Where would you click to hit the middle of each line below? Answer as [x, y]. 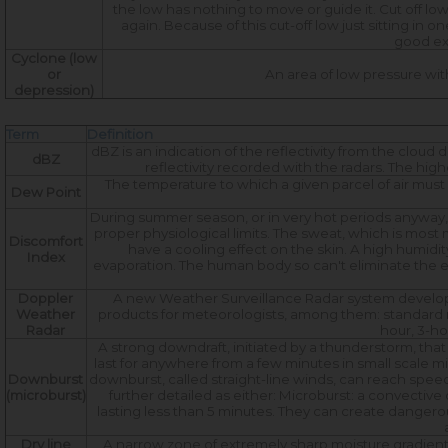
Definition [120, 134]
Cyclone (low [54, 58]
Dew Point [46, 192]
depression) [54, 90]
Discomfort [46, 241]
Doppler [46, 298]
